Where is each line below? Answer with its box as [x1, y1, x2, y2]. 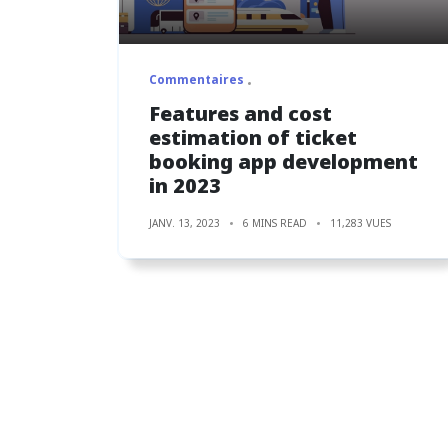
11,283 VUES [330, 215, 391, 230]
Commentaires [149, 70, 244, 88]
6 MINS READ [243, 215, 307, 230]
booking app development [149, 147, 418, 175]
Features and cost [149, 99, 332, 127]
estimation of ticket [149, 123, 357, 151]
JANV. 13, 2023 [149, 215, 220, 230]
